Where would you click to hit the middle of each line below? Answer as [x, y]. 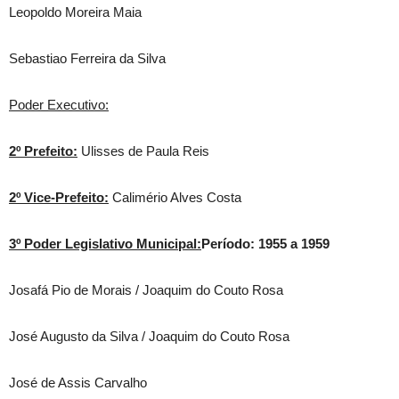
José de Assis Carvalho [78, 383]
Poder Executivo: [59, 105]
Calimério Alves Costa [175, 197]
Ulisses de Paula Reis [143, 151]
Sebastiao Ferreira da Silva [87, 58]
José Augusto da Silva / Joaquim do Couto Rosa [149, 336]
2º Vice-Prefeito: [59, 197]
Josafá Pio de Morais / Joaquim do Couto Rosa [146, 290]
